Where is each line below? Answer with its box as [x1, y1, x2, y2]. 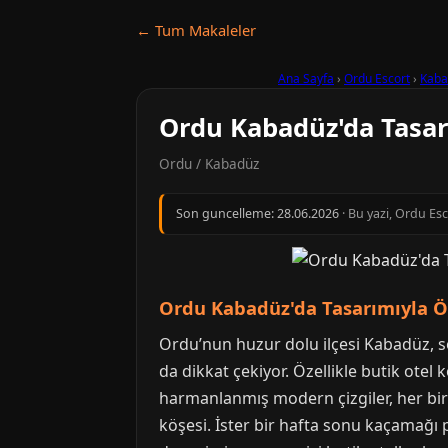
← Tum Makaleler [136, 20, 256, 40]
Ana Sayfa [278, 70, 334, 87]
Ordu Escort [344, 70, 410, 87]
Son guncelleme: [176, 205, 277, 222]
